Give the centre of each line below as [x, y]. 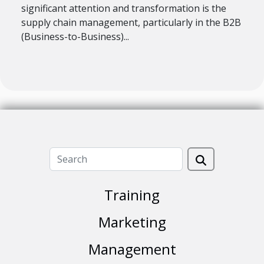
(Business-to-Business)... [75, 36]
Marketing [132, 222]
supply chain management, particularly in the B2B [131, 22]
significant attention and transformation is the [124, 8]
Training [132, 194]
